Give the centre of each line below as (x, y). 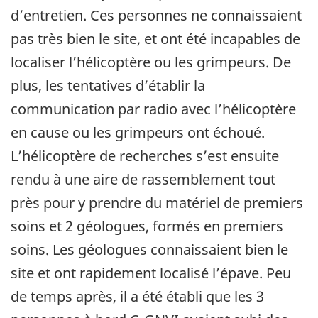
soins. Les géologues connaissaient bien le (149, 249)
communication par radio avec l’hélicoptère (153, 109)
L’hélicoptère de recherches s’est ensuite (145, 155)
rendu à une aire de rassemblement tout (143, 179)
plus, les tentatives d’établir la (108, 85)
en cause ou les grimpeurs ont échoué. (138, 132)
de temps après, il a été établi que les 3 (137, 296)
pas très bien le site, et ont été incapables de (155, 38)
